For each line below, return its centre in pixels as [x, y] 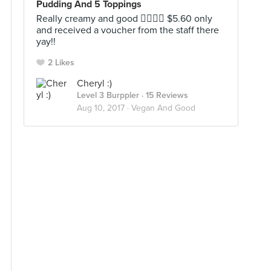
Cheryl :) [94, 83]
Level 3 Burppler [108, 95]
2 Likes [61, 63]
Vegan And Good [163, 108]
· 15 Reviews [164, 95]
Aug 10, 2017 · [104, 108]
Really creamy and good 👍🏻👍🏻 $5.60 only [124, 19]
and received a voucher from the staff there [128, 30]
